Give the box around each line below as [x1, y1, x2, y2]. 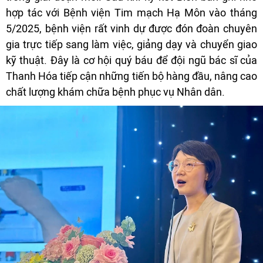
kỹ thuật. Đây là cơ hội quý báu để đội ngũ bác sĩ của [6, 53, 257, 66]
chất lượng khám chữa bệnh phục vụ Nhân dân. [6, 85, 225, 98]
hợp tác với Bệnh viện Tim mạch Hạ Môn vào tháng [6, 6, 257, 19]
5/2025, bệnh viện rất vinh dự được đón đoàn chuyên [6, 22, 257, 35]
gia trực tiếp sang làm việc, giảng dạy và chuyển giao [6, 38, 257, 50]
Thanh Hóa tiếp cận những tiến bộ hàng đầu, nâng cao [6, 69, 257, 82]
